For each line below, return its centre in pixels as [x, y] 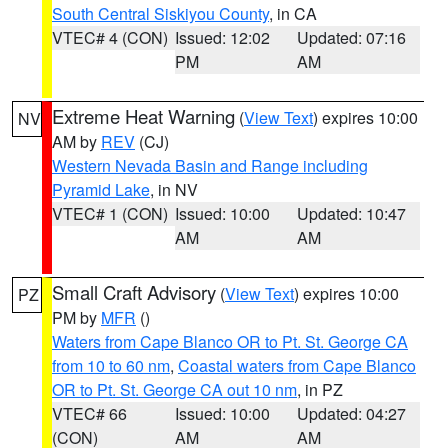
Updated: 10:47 [352, 213]
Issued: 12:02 [222, 37]
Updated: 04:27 [352, 413]
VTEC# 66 [89, 413]
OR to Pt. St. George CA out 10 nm [174, 389]
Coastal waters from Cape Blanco [297, 365]
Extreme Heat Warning [143, 116]
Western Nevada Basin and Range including [210, 165]
